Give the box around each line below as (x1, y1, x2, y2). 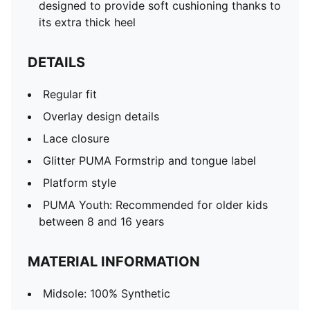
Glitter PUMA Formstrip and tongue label (43, 154, 256, 167)
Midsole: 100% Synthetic (43, 286, 170, 300)
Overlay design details (43, 109, 159, 123)
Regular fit (43, 87, 97, 101)
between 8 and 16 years (39, 215, 164, 228)
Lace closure (43, 131, 109, 145)
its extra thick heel (39, 15, 136, 29)
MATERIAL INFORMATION (28, 253, 200, 270)
